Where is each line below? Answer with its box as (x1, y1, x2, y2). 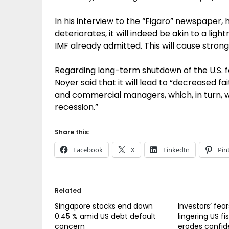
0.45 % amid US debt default (55, 211, 156, 221)
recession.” (55, 101, 98, 113)
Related (55, 186, 81, 195)
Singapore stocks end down (55, 201, 153, 211)
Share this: (55, 128, 89, 136)
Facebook (73, 145, 103, 154)
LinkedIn (163, 145, 190, 154)
